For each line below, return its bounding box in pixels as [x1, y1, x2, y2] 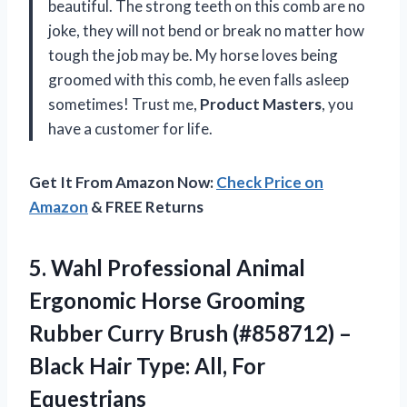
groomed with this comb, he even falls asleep [48, 70, 349, 90]
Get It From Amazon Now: [29, 173, 216, 193]
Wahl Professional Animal [51, 254, 305, 282]
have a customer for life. [48, 119, 213, 139]
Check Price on [216, 173, 323, 193]
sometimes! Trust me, [48, 94, 200, 114]
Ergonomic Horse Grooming [29, 287, 305, 314]
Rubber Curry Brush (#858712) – [29, 320, 352, 347]
